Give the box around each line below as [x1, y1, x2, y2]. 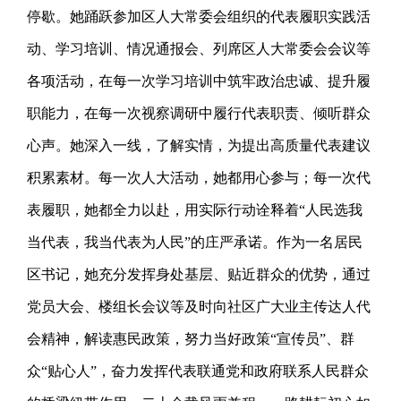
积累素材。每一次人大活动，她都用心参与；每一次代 [27, 170, 371, 186]
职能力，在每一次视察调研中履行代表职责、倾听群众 [27, 106, 371, 122]
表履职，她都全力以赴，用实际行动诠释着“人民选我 [27, 202, 363, 218]
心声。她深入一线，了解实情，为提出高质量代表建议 [27, 138, 371, 154]
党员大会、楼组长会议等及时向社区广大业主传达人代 [27, 299, 371, 315]
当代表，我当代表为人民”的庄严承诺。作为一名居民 [27, 235, 363, 251]
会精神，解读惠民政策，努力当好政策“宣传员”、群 [27, 331, 355, 347]
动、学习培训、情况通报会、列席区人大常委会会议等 [27, 41, 371, 57]
